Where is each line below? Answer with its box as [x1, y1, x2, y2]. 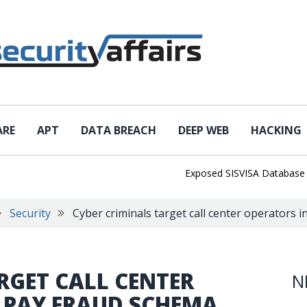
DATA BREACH [81, 123, 156, 138]
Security [10, 206, 51, 221]
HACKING [251, 123, 302, 138]
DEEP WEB [178, 123, 229, 138]
